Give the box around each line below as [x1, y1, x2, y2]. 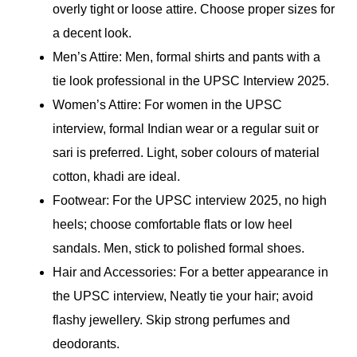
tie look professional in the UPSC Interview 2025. [53, 74, 329, 88]
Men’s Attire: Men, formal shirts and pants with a [53, 50, 320, 65]
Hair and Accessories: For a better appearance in [53, 265, 328, 280]
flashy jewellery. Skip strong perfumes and [53, 313, 290, 328]
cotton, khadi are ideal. [53, 170, 180, 184]
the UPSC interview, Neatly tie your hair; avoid [53, 289, 313, 304]
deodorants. [53, 337, 120, 351]
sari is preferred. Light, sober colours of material [53, 146, 320, 160]
